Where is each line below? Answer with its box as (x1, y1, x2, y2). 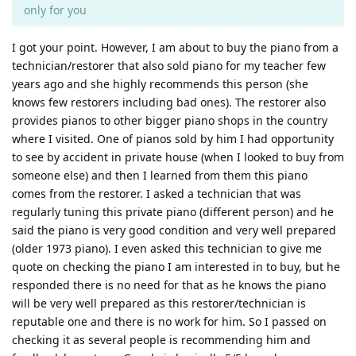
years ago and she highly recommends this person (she (12, 75, 308, 91)
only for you (24, 2, 87, 17)
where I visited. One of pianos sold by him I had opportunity (12, 130, 334, 146)
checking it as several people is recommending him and (12, 331, 311, 347)
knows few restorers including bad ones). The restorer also (12, 94, 326, 110)
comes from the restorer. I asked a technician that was (12, 185, 301, 201)
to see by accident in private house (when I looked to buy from (12, 149, 344, 164)
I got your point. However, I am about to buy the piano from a (12, 39, 339, 55)
